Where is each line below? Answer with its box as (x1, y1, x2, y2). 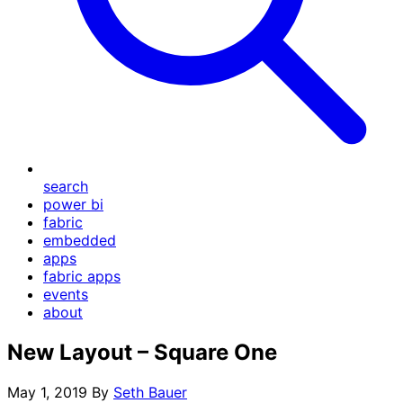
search (43, 177, 88, 195)
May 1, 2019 (7, 382, 87, 401)
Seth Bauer (113, 382, 187, 401)
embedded (43, 231, 116, 249)
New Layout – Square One (7, 338, 277, 365)
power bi (43, 195, 103, 213)
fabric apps (43, 267, 121, 285)
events (43, 285, 88, 303)
